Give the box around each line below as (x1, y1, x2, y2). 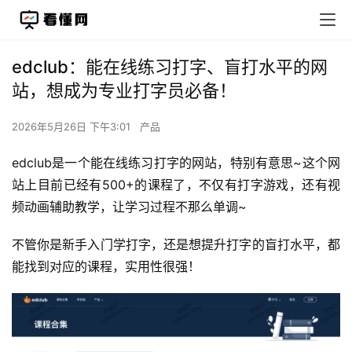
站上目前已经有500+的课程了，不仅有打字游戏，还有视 (12, 177, 340, 192)
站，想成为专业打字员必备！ (12, 80, 236, 101)
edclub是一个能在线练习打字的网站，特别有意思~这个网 (12, 155, 340, 170)
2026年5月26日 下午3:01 (12, 120, 134, 133)
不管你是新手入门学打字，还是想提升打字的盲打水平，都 (12, 236, 340, 252)
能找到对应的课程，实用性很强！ (12, 258, 200, 274)
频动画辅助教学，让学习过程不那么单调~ (12, 199, 247, 214)
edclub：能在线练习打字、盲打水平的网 (12, 57, 328, 77)
